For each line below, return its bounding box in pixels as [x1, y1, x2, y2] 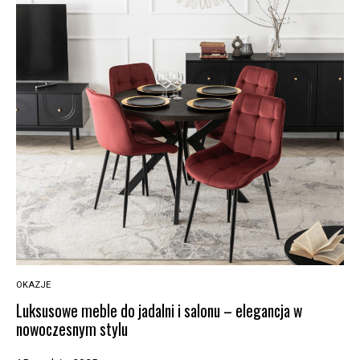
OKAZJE [16, 279, 51, 290]
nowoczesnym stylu [16, 317, 128, 342]
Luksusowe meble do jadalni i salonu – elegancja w [16, 299, 302, 323]
